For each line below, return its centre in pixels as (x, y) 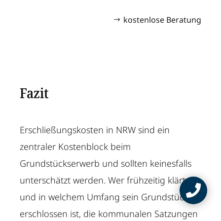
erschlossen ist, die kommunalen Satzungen (109, 214)
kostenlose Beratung (162, 20)
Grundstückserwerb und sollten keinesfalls (106, 164)
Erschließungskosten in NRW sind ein (95, 130)
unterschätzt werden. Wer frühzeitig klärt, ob (110, 180)
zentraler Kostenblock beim (75, 147)
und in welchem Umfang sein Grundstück (104, 197)
